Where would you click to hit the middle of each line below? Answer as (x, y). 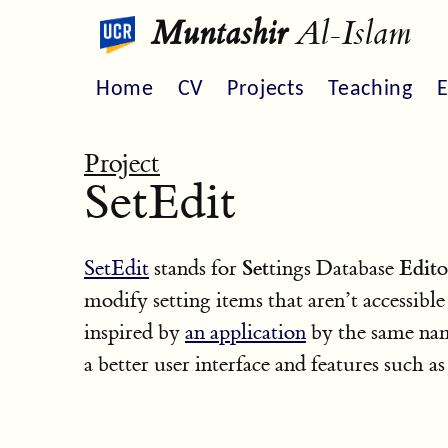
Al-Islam (350, 34)
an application (245, 332)
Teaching (370, 89)
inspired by (134, 332)
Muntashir (219, 34)
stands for (195, 268)
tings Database (334, 268)
